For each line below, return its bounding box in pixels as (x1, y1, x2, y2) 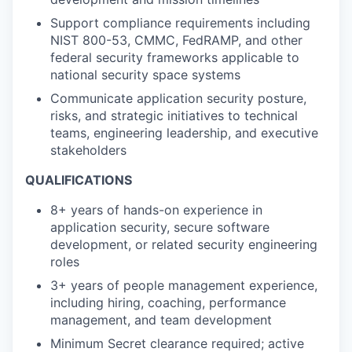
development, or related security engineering (50, 236, 317, 252)
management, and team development (50, 312, 272, 328)
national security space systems (50, 67, 240, 82)
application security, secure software (50, 219, 269, 235)
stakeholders (50, 142, 126, 158)
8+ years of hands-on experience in (50, 202, 262, 218)
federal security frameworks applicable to (50, 49, 299, 65)
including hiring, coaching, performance (50, 295, 286, 310)
